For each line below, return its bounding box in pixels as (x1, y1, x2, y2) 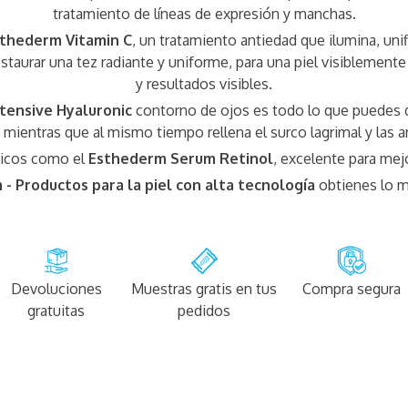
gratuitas (27, 301, 86, 321)
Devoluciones (10, 280, 102, 299)
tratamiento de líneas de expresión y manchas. (52, 5, 356, 24)
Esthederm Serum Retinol (88, 149, 273, 168)
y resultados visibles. (136, 75, 272, 94)
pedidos (178, 301, 231, 321)
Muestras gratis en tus (131, 280, 278, 299)
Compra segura (302, 280, 402, 299)
